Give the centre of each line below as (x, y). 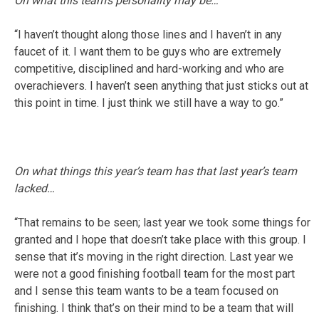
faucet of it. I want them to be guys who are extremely (148, 51)
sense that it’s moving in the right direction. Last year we (154, 256)
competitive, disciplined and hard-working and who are (149, 68)
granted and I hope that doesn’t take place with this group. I (160, 239)
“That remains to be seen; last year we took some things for (162, 222)
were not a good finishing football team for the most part (155, 273)
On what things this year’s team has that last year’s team (156, 171)
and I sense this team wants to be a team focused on (146, 291)
